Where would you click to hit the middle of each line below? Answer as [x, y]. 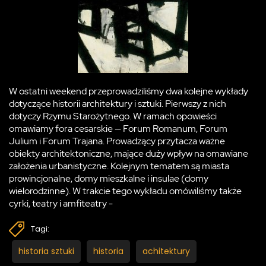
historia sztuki [46, 251]
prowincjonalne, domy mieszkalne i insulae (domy [109, 179]
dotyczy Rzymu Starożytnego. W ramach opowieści [113, 116]
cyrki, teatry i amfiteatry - [61, 204]
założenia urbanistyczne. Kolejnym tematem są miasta [119, 166]
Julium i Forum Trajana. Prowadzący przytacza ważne [117, 141]
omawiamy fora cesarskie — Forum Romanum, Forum [118, 129]
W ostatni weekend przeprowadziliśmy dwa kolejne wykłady [129, 91]
